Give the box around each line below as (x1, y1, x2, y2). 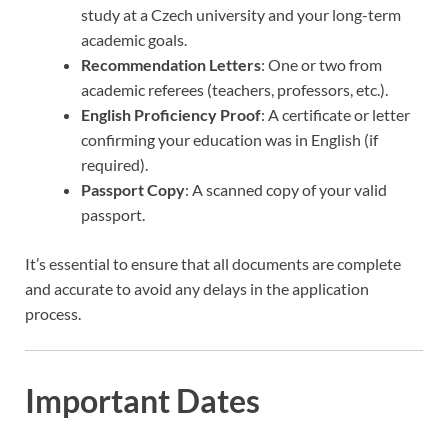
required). (81, 155, 148, 175)
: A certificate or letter (261, 105, 410, 125)
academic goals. (81, 30, 187, 50)
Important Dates (25, 381, 260, 421)
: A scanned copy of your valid (185, 180, 387, 200)
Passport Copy (81, 180, 185, 200)
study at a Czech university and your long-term (81, 5, 401, 25)
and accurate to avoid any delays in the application (25, 279, 369, 299)
